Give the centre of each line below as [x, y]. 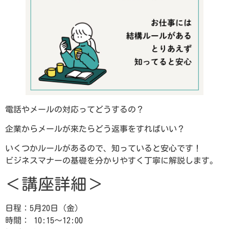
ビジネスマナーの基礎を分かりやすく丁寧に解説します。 [111, 161]
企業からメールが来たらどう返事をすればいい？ [95, 129]
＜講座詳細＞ [54, 184]
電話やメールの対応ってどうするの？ [75, 109]
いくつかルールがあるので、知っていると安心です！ [103, 148]
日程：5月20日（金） [44, 208]
